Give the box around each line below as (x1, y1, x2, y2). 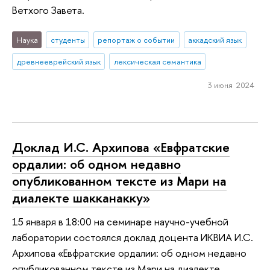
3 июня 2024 (207, 80, 254, 91)
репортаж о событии (98, 34, 175, 45)
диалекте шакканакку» (12, 188, 150, 207)
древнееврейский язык (16, 55, 101, 67)
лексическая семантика (113, 55, 201, 67)
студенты (50, 34, 85, 45)
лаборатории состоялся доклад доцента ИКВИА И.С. (12, 230, 253, 245)
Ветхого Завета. (12, 3, 84, 17)
